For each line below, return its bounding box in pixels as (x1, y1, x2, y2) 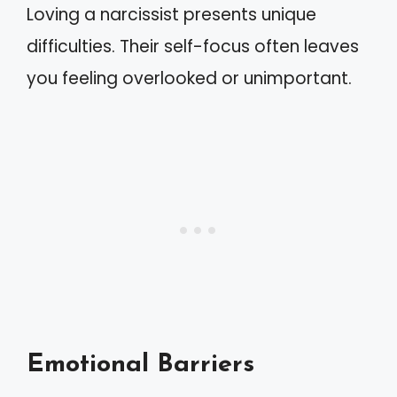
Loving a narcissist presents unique (27, 2, 316, 27)
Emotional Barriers (27, 352, 254, 378)
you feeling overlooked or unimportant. (27, 66, 352, 90)
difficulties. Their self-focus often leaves (27, 34, 359, 58)
